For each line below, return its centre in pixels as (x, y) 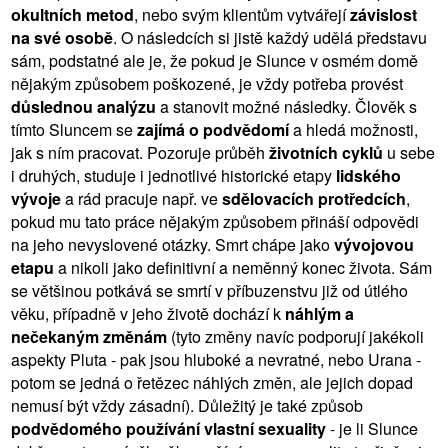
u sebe (409, 152)
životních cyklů (326, 152)
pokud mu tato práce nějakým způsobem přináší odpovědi (215, 221)
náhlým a (319, 313)
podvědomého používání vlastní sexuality (168, 428)
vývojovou (374, 244)
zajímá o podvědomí (213, 129)
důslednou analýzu (83, 106)
